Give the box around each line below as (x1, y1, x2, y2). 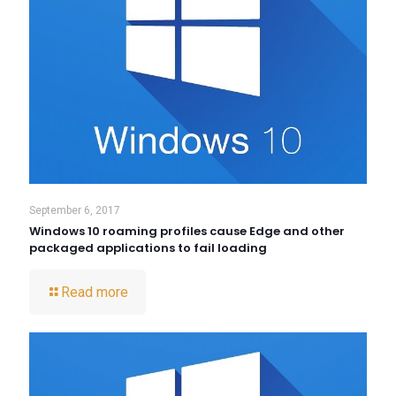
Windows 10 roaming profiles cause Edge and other (29, 223, 345, 240)
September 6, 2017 (29, 204, 120, 217)
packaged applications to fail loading (29, 240, 267, 257)
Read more (61, 284, 128, 301)
